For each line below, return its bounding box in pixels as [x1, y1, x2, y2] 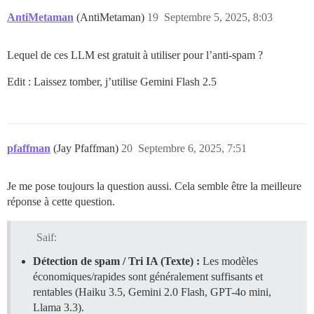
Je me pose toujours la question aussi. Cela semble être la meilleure [7, 180, 301, 193]
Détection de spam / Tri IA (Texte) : [33, 255, 200, 268]
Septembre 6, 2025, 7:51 [138, 142, 247, 155]
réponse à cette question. [7, 196, 115, 208]
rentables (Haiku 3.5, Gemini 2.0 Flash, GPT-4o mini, [33, 286, 271, 299]
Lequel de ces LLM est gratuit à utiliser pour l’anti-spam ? [7, 49, 263, 62]
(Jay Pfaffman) [53, 142, 121, 155]
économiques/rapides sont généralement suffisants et [33, 271, 263, 283]
